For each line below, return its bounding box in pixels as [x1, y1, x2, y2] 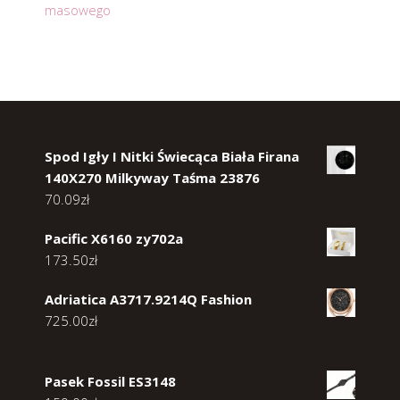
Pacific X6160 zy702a [45, 229, 183, 247]
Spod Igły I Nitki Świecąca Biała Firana [45, 146, 299, 165]
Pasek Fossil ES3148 [45, 371, 176, 390]
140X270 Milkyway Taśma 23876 [45, 168, 260, 187]
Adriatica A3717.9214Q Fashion [45, 289, 252, 308]
